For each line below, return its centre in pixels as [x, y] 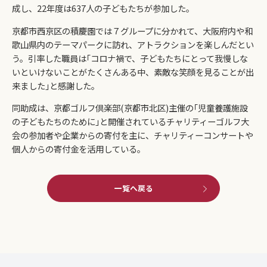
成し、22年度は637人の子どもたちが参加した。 [103, 8]
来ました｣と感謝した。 [56, 85]
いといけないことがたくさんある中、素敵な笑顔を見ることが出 [133, 72]
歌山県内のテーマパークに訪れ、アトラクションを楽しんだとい [133, 44]
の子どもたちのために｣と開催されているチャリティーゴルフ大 [131, 122]
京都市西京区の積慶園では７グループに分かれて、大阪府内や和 [132, 30]
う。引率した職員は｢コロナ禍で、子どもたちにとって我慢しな [130, 58]
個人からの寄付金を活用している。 [79, 149]
